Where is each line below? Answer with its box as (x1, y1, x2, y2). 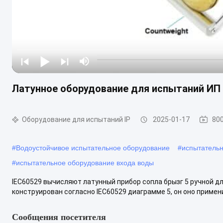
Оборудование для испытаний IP (22, 115, 130, 123)
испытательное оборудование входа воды (16, 158, 154, 167)
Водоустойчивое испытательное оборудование (16, 143, 170, 152)
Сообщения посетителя (12, 212, 106, 222)
